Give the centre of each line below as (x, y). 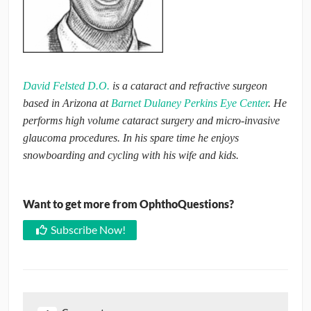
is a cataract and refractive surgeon (188, 86)
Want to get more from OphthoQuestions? (128, 204)
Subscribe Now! (87, 230)
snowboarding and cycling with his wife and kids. (131, 155)
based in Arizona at (67, 103)
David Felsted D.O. (66, 86)
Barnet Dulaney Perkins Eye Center (190, 103)
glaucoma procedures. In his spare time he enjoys (131, 138)
